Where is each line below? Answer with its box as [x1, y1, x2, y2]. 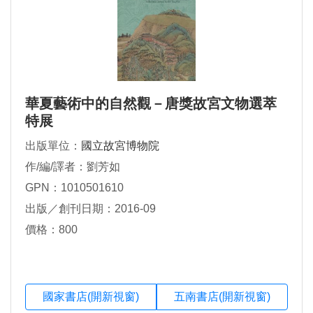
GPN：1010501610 [25, 181, 124, 194]
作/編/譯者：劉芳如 [25, 160, 120, 173]
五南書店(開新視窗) [174, 291, 270, 303]
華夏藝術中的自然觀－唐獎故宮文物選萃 [25, 95, 277, 111]
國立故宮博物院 [81, 139, 159, 152]
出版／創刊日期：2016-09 [25, 202, 156, 214]
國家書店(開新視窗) [43, 291, 139, 303]
